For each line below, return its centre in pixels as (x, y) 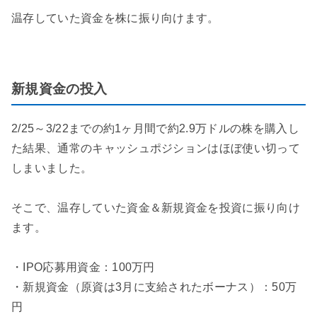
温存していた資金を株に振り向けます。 (115, 18)
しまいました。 (52, 168)
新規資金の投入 (59, 89)
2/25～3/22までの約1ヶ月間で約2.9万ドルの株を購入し (155, 128)
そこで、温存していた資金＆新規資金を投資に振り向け (156, 207)
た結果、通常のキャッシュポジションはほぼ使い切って (156, 148)
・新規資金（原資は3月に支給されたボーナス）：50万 (154, 287)
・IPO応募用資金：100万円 (83, 267)
